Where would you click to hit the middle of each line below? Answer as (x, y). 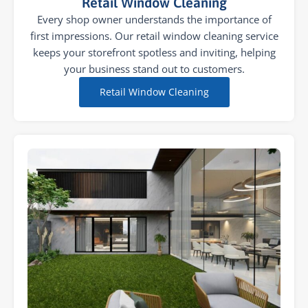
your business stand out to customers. (154, 69)
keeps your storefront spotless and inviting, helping (154, 53)
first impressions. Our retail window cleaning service (154, 36)
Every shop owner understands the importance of (154, 20)
